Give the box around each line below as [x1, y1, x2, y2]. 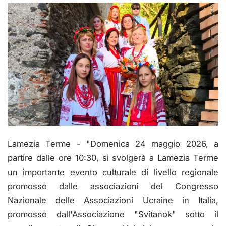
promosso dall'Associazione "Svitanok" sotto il [8, 209, 218, 219]
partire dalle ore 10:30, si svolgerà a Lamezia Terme [8, 152, 218, 163]
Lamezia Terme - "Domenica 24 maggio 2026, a [8, 138, 218, 149]
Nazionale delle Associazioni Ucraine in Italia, [8, 195, 218, 205]
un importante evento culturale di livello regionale [8, 166, 218, 177]
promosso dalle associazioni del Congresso [8, 181, 218, 191]
